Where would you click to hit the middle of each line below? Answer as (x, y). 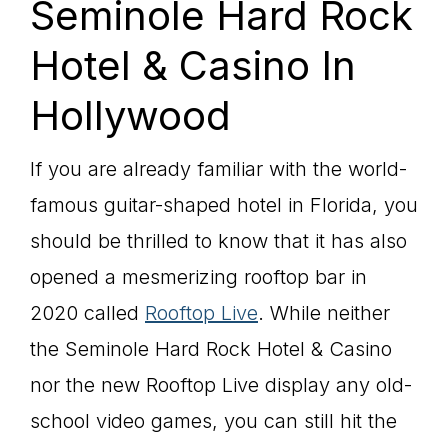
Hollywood (130, 115)
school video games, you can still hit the (213, 421)
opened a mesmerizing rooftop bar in (198, 277)
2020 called (87, 313)
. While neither (324, 313)
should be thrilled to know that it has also (218, 241)
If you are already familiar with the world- (218, 169)
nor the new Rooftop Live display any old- (221, 385)
